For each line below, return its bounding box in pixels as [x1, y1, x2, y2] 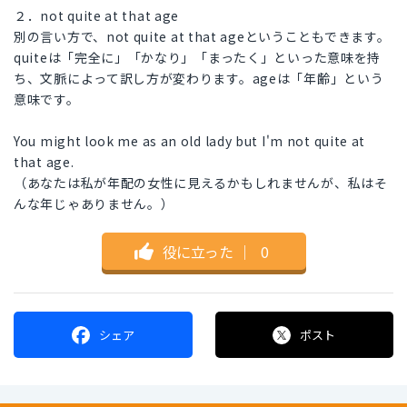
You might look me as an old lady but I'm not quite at [14, 132, 366, 151]
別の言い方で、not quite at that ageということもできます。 [14, 27, 391, 46]
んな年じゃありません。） [14, 194, 174, 213]
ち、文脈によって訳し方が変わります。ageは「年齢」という [14, 69, 384, 88]
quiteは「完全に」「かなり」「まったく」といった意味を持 [14, 48, 382, 67]
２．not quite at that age [14, 6, 180, 25]
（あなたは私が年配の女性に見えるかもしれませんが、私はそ [14, 174, 388, 193]
